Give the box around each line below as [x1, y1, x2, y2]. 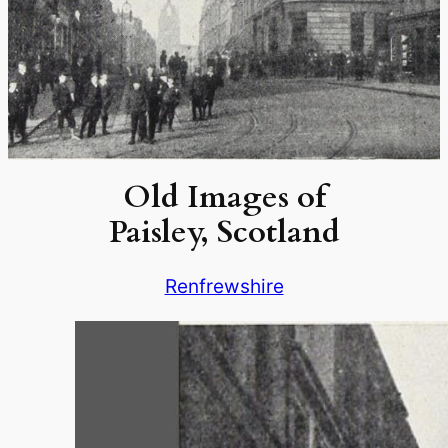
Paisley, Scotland [108, 211, 340, 254]
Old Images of [122, 176, 326, 219]
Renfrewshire [164, 274, 284, 299]
